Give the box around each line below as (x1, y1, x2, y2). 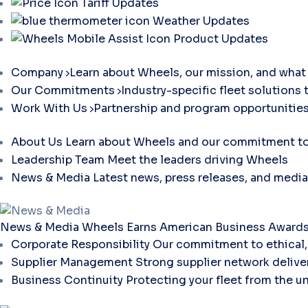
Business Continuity (11, 272, 123, 287)
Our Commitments (11, 82, 118, 98)
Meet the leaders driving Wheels (107, 152, 288, 167)
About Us (11, 134, 63, 149)
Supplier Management (11, 254, 133, 269)
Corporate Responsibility (11, 236, 150, 252)
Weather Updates (153, 13, 250, 28)
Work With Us (11, 100, 90, 115)
